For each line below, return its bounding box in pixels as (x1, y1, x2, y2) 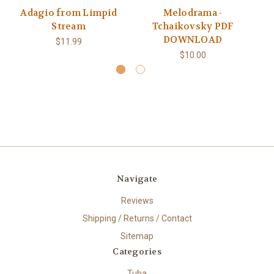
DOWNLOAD (163, 34, 222, 46)
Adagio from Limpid (20, 7, 117, 20)
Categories (113, 246, 161, 257)
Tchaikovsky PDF (152, 20, 234, 33)
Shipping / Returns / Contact (82, 213, 192, 224)
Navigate (117, 173, 157, 185)
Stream (51, 20, 86, 33)
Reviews (120, 196, 154, 206)
